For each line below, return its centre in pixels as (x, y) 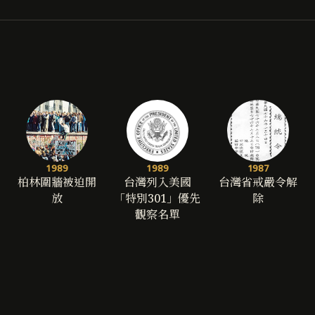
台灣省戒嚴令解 (258, 182)
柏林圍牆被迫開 (57, 182)
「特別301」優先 (157, 199)
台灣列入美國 (157, 182)
